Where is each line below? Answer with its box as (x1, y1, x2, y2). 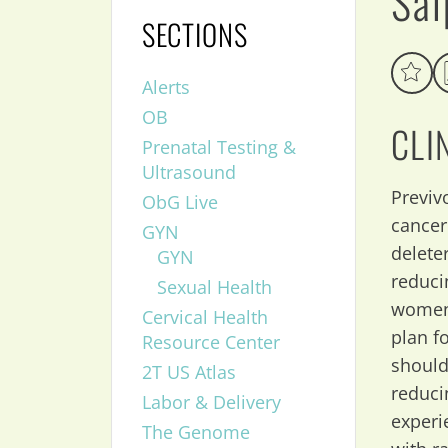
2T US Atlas (141, 359, 236, 384)
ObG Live (141, 189, 218, 214)
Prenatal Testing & (141, 134, 296, 159)
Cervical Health (141, 304, 268, 329)
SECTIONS (141, 12, 248, 55)
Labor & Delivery (141, 389, 281, 414)
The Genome (141, 419, 250, 444)
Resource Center (141, 329, 280, 354)
